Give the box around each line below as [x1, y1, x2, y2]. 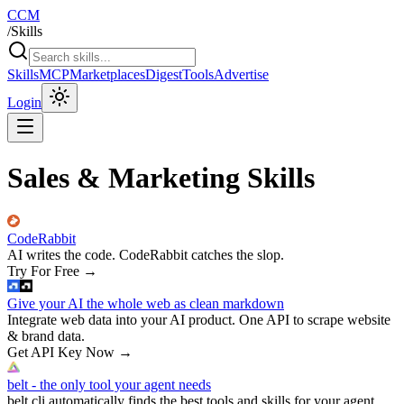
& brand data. [7, 327, 85, 344]
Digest [145, 67, 182, 82]
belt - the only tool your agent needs [7, 376, 211, 392]
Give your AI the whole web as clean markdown [7, 295, 284, 311]
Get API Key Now [7, 344, 115, 360]
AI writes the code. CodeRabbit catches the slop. [7, 246, 284, 262]
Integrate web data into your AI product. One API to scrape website [7, 311, 390, 327]
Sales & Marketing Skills [7, 161, 315, 195]
